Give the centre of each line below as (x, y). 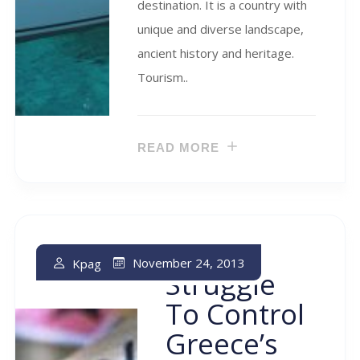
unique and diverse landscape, (221, 29)
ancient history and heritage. (216, 53)
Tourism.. (163, 77)
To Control (235, 313)
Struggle (221, 284)
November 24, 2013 (189, 263)
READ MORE (178, 148)
